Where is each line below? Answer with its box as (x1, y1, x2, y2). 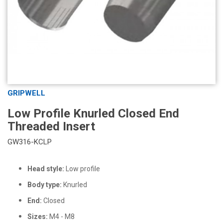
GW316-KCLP (7, 137, 52, 147)
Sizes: (27, 213, 49, 221)
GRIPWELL (7, 89, 45, 98)
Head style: (27, 165, 64, 173)
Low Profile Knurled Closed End (7, 107, 179, 121)
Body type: (27, 181, 62, 189)
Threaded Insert (7, 119, 95, 134)
